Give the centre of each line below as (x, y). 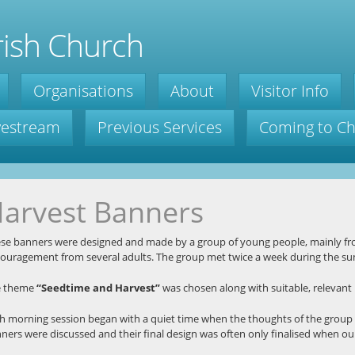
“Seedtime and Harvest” (99, 287)
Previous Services (160, 127)
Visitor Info (290, 90)
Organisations (84, 90)
